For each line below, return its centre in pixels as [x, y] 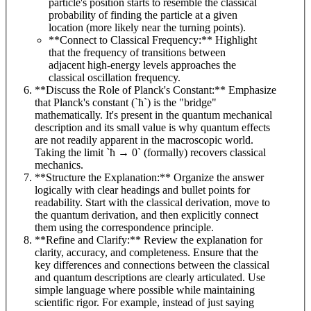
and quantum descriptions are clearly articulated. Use [150, 278]
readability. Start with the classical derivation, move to [152, 203]
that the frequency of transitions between [137, 53]
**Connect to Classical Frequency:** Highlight [153, 40]
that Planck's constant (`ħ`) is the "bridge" [126, 103]
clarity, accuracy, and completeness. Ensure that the [146, 253]
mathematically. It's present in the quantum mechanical [153, 115]
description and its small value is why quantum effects [152, 128]
